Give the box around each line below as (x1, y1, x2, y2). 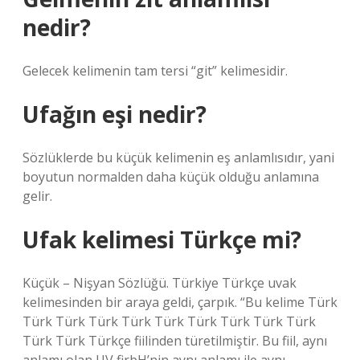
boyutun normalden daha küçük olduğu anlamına (22, 168, 319, 186)
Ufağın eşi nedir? (22, 99, 207, 129)
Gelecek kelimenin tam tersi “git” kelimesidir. (22, 62, 288, 80)
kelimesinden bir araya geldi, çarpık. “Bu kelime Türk (22, 293, 337, 311)
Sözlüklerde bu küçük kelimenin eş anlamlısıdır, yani (22, 149, 334, 166)
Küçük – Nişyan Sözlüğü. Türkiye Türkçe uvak (22, 274, 297, 292)
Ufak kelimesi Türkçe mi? (22, 224, 301, 255)
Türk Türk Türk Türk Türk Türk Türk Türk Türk (22, 313, 316, 330)
